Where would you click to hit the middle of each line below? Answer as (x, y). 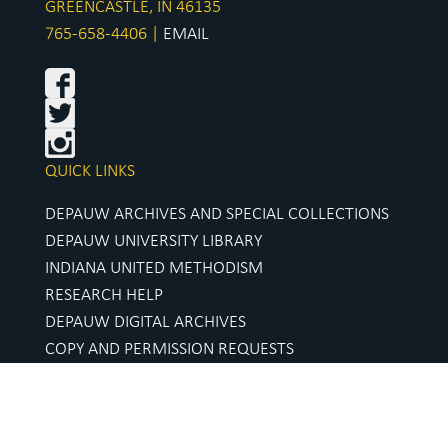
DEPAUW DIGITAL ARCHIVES (145, 322)
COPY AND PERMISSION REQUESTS (169, 349)
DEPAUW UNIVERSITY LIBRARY (153, 241)
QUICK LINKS (90, 171)
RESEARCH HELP (104, 295)
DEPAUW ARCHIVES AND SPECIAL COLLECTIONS (217, 214)
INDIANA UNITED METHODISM (154, 268)
